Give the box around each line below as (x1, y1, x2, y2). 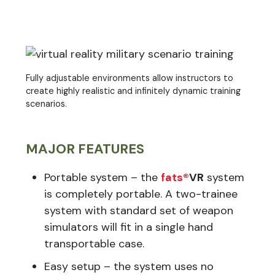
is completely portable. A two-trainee (44, 186, 238, 201)
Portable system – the (44, 169, 161, 185)
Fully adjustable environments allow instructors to (26, 72, 233, 83)
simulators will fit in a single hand (44, 219, 213, 234)
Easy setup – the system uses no (44, 258, 214, 274)
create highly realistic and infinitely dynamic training (26, 85, 241, 96)
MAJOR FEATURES (26, 139, 144, 158)
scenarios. (26, 98, 67, 109)
